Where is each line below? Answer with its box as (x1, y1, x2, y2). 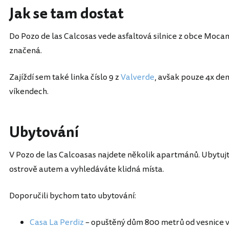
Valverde (121, 71, 154, 83)
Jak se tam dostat (9, 4, 124, 24)
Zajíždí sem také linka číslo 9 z (9, 71, 121, 83)
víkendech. (9, 85, 49, 98)
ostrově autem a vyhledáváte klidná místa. (9, 163, 164, 175)
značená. (9, 44, 42, 57)
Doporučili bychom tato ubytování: (9, 190, 136, 202)
